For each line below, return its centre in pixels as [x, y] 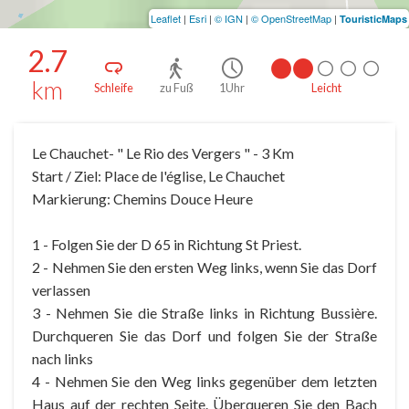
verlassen [61, 290]
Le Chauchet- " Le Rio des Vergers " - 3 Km [163, 153]
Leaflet [166, 19]
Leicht [327, 88]
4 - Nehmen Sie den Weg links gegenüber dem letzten [204, 382]
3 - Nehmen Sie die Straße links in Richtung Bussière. [204, 313]
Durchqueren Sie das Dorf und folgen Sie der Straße [204, 336]
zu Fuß [176, 88]
